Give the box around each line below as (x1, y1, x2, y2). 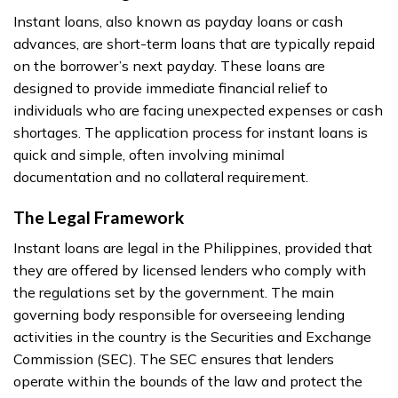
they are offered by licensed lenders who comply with (13, 260, 366, 279)
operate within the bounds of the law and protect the (13, 371, 362, 390)
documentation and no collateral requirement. (13, 168, 308, 187)
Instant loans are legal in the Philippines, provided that (13, 238, 372, 257)
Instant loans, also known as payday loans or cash (13, 12, 343, 31)
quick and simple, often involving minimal (13, 146, 284, 164)
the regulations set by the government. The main (13, 283, 334, 301)
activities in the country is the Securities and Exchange (13, 327, 371, 346)
